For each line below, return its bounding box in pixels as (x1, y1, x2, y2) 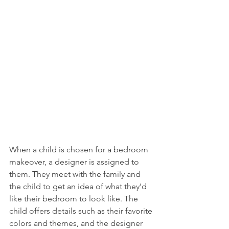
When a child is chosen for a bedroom (9, 144, 150, 154)
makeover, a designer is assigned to (9, 156, 141, 167)
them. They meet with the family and (9, 169, 143, 179)
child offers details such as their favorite (9, 205, 154, 216)
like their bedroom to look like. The (9, 193, 140, 203)
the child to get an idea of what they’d (9, 181, 149, 191)
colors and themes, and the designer (9, 218, 145, 228)
